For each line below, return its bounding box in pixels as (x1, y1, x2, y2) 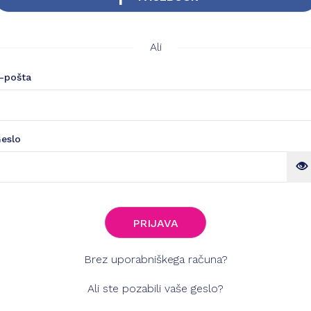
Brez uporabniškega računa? (83, 253, 228, 266)
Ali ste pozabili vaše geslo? (87, 282, 224, 295)
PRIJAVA (133, 217, 178, 230)
